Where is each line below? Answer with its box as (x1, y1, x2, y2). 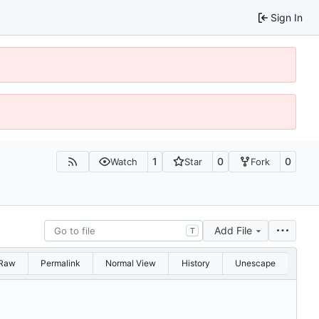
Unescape (234, 257, 276, 268)
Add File (214, 224, 252, 236)
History (181, 257, 210, 268)
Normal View (105, 257, 157, 268)
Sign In (271, 11, 303, 23)
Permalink (40, 257, 80, 268)
